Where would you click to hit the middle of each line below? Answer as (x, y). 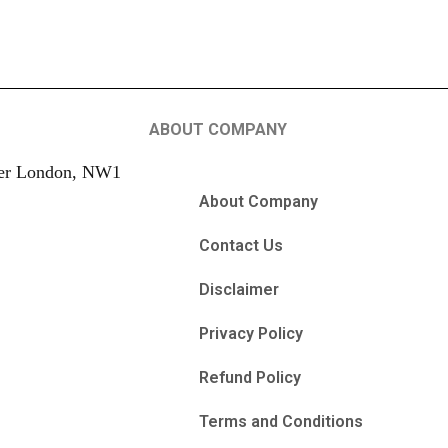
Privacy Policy (251, 334)
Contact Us (241, 246)
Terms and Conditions (281, 422)
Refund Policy (250, 378)
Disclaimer (239, 290)
